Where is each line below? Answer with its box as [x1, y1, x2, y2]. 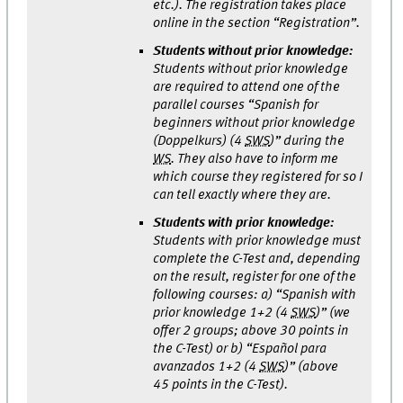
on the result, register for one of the [153, 269, 357, 284]
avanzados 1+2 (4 [153, 359, 260, 374]
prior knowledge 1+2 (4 [153, 305, 291, 320]
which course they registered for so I [153, 169, 363, 184]
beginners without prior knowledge [153, 115, 356, 130]
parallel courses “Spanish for [153, 97, 319, 112]
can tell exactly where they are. [153, 187, 332, 202]
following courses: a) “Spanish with [153, 287, 357, 302]
